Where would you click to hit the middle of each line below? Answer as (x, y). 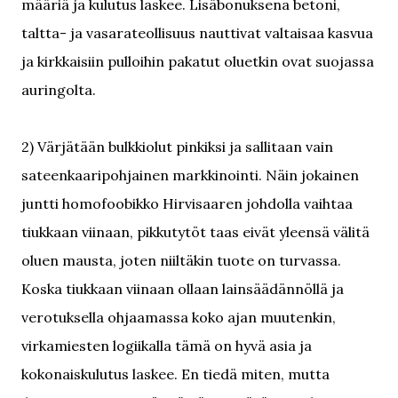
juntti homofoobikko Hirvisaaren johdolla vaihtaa (187, 203)
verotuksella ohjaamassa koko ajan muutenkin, (179, 317)
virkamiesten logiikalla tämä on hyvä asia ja (167, 346)
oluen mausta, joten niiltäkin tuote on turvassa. (181, 260)
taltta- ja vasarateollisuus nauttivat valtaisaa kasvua (197, 33)
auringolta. (59, 90)
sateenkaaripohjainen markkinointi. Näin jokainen (190, 175)
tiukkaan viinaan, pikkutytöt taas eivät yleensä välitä (195, 232)
